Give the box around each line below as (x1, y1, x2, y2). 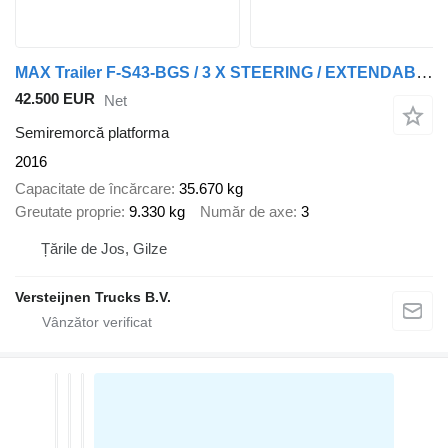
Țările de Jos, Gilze (41, 240, 167, 258)
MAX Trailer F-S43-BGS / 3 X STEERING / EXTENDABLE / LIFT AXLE (416, 62, 433, 82)
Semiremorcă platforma (15, 124, 169, 142)
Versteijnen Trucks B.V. (15, 289, 171, 306)
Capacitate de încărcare (15, 179, 171, 197)
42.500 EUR (15, 89, 95, 107)
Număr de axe (200, 202, 293, 220)
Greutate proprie (15, 202, 121, 220)
